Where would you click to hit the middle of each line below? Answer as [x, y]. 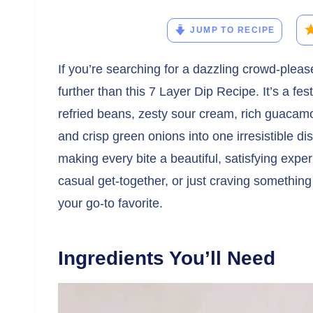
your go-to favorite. [110, 203]
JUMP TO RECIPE [233, 30]
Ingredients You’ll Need [167, 258]
